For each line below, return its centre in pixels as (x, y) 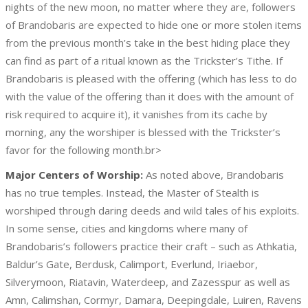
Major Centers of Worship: (74, 175)
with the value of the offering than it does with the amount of (150, 96)
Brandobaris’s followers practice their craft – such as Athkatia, (151, 246)
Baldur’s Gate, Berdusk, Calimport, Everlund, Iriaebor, (132, 264)
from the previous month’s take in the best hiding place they (148, 43)
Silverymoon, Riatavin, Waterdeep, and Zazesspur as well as (148, 282)
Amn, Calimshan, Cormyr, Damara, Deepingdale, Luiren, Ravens (154, 300)
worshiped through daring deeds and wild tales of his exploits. (152, 210)
